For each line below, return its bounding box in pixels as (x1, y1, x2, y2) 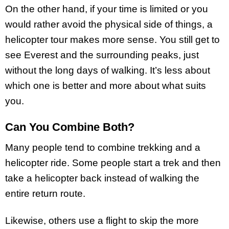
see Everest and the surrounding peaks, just (5, 49, 199, 60)
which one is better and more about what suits (5, 80, 206, 91)
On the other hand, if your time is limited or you (5, 3, 208, 14)
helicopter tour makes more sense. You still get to (5, 34, 220, 45)
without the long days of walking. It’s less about (5, 64, 210, 76)
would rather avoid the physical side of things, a (5, 18, 213, 30)
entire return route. (5, 188, 85, 199)
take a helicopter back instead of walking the (5, 173, 199, 184)
